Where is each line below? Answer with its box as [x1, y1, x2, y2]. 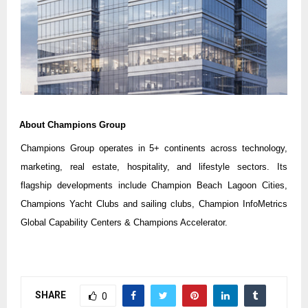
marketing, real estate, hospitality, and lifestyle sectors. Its [21, 162, 287, 173]
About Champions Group [19, 120, 126, 131]
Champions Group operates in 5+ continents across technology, [21, 143, 287, 154]
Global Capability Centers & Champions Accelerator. [21, 217, 228, 228]
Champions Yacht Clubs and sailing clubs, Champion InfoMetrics [21, 199, 287, 210]
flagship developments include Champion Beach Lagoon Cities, [21, 180, 287, 191]
